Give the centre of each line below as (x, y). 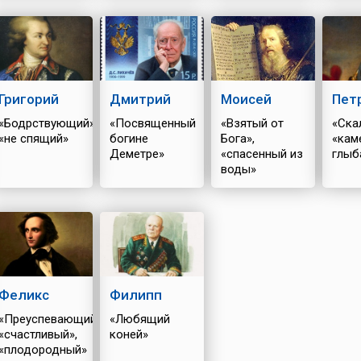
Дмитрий (140, 99)
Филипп (135, 295)
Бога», (237, 139)
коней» (129, 334)
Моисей (246, 99)
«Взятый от (252, 123)
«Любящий (139, 319)
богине (129, 139)
